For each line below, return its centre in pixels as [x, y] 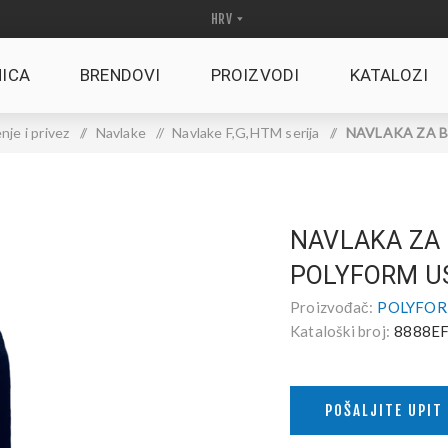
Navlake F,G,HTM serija [246, 132]
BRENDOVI [120, 75]
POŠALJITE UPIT [384, 410]
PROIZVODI [255, 75]
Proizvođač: [332, 307]
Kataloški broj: [340, 331]
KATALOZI [389, 75]
